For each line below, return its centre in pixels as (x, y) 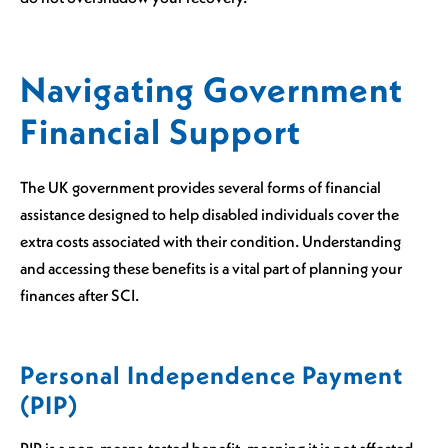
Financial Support (160, 131)
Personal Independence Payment (211, 375)
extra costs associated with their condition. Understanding (210, 240)
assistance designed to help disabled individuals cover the (209, 213)
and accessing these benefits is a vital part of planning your (211, 267)
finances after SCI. (79, 294)
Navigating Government (211, 89)
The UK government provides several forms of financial (200, 186)
